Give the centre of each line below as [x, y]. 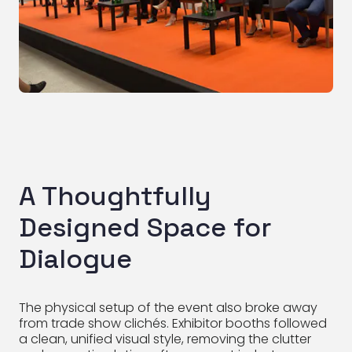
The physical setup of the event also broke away [168, 307]
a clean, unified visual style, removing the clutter [165, 339]
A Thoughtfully [115, 196]
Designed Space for [145, 227]
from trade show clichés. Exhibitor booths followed [173, 323]
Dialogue [75, 258]
